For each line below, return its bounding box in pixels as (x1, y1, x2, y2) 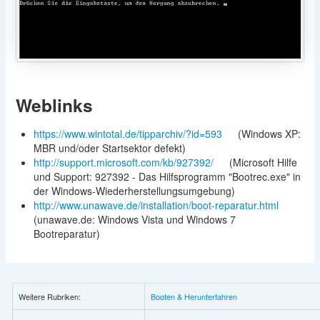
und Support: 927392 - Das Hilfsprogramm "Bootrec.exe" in (33, 169, 301, 184)
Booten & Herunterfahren (150, 291, 237, 303)
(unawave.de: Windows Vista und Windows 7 (33, 212, 236, 227)
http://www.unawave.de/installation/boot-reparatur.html (33, 198, 281, 213)
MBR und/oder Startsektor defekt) (33, 141, 186, 156)
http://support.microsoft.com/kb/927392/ (33, 155, 216, 170)
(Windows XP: (237, 126, 301, 141)
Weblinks (15, 92, 93, 119)
